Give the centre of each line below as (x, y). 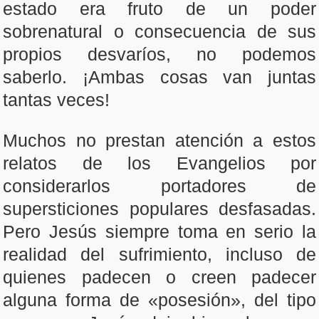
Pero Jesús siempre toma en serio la (159, 231)
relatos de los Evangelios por (159, 163)
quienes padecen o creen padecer (159, 277)
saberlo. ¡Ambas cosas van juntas (159, 77)
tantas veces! (56, 100)
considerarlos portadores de (159, 186)
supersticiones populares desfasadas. (159, 209)
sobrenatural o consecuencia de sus (159, 31)
